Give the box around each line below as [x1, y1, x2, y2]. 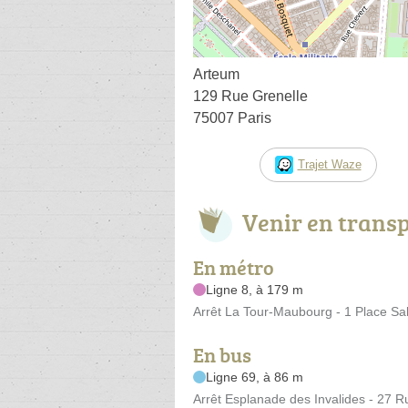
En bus [193, 340, 251, 369]
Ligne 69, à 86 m [206, 369, 303, 384]
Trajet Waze [297, 157, 362, 171]
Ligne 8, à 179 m [206, 281, 303, 297]
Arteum [193, 66, 240, 82]
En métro [193, 252, 274, 281]
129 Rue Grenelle [193, 87, 308, 104]
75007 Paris [193, 109, 271, 126]
